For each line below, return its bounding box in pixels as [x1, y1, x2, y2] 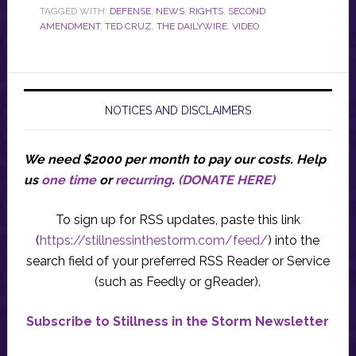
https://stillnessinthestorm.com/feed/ [40, 232, 269, 248]
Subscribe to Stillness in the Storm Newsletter [26, 313, 330, 329]
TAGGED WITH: [39, 5, 110, 17]
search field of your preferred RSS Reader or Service [25, 253, 330, 269]
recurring [114, 172, 172, 188]
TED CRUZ [104, 20, 152, 32]
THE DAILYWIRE [156, 20, 227, 32]
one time [41, 172, 96, 188]
